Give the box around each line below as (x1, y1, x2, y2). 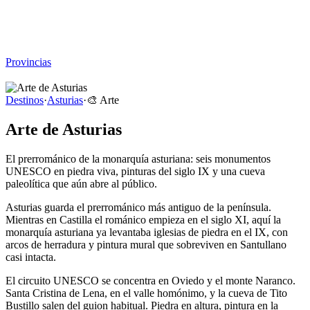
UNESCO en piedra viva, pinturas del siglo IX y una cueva (6, 165, 265, 177)
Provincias (6, 56, 51, 68)
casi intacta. (6, 250, 56, 263)
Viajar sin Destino (6, 6, 84, 17)
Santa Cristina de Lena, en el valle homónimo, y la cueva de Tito (6, 286, 287, 299)
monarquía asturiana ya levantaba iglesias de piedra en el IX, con (6, 226, 288, 238)
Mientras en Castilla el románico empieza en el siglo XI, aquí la (6, 213, 281, 226)
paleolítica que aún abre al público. (6, 177, 157, 190)
